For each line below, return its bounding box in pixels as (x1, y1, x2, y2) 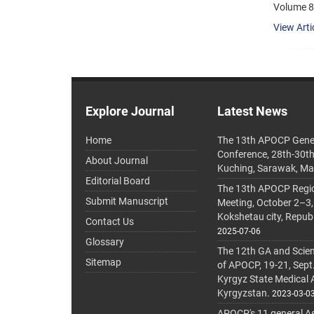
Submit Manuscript (86, 196, 168, 207)
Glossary (86, 236, 124, 248)
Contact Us (86, 216, 134, 228)
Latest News (217, 104, 288, 119)
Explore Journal (86, 104, 175, 119)
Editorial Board (86, 175, 150, 187)
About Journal (86, 155, 148, 167)
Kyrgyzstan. (217, 287, 271, 299)
